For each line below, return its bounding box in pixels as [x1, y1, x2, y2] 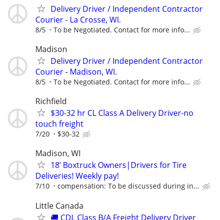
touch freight [35, 118, 83, 130]
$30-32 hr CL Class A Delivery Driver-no [51, 108, 193, 119]
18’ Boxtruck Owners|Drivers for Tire [51, 160, 187, 171]
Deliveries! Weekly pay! [35, 170, 119, 182]
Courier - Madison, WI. [35, 66, 117, 78]
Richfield [35, 96, 67, 107]
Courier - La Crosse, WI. [35, 14, 121, 25]
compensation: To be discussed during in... [57, 181, 199, 191]
